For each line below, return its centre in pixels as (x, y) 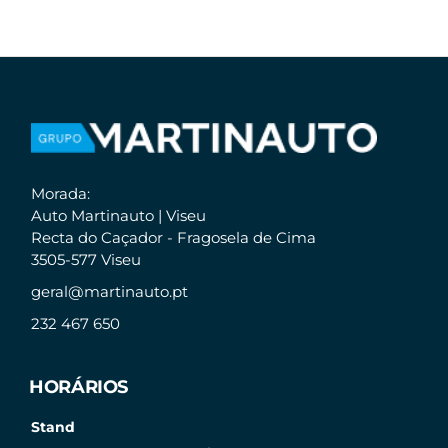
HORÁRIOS (78, 387)
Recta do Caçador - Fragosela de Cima (178, 238)
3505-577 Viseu (86, 260)
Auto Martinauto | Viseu (123, 216)
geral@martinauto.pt (110, 292)
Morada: (65, 194)
